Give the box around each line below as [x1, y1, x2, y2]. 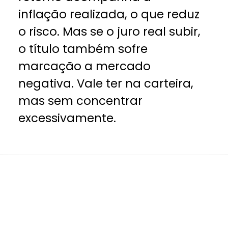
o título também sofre [18, 41, 148, 58]
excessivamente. [18, 110, 117, 127]
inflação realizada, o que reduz [18, 6, 200, 23]
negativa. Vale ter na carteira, [18, 75, 194, 92]
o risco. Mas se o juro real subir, [18, 23, 201, 40]
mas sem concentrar [18, 93, 143, 109]
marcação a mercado [18, 58, 151, 75]
